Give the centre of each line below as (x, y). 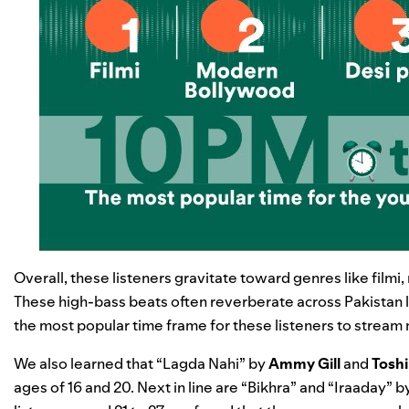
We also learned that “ (88, 364)
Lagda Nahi (201, 364)
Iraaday (360, 388)
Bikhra (269, 388)
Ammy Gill (304, 364)
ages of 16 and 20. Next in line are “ (131, 388)
